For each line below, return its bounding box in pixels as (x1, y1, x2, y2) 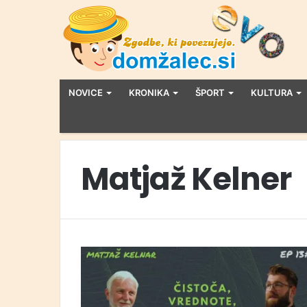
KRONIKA (129, 87, 169, 98)
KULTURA (251, 87, 293, 98)
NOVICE (69, 87, 103, 98)
